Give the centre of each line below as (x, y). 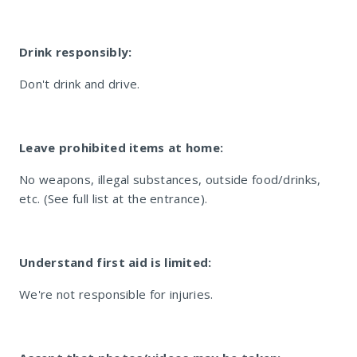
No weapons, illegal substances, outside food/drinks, (170, 179)
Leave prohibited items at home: (122, 147)
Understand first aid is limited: (116, 262)
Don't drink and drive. (80, 84)
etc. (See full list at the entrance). (114, 198)
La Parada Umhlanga (174, 88)
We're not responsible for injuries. (116, 294)
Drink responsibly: (76, 52)
